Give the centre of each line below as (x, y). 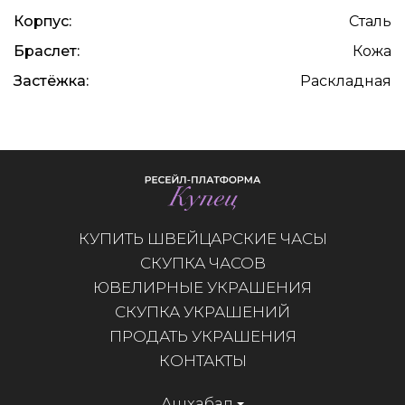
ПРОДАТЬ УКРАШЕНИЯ (202, 336)
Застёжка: (51, 81)
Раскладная (346, 81)
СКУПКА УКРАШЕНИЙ (202, 311)
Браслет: (47, 52)
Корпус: (42, 22)
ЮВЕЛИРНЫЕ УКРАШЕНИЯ (202, 287)
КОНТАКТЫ (202, 360)
